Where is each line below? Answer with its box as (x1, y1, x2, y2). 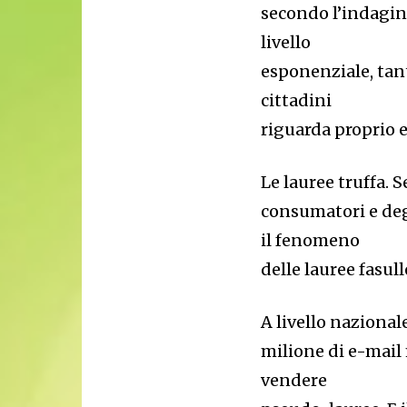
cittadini (261, 90, 333, 111)
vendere (261, 370, 328, 391)
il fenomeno (261, 230, 361, 251)
